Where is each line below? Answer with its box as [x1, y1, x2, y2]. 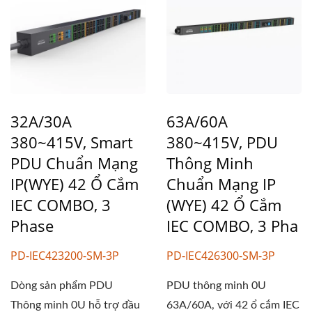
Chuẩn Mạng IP [166, 173, 276, 194]
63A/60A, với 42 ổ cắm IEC [166, 299, 299, 311]
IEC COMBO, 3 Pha [166, 214, 298, 236]
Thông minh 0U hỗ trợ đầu [10, 299, 140, 311]
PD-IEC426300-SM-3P [166, 247, 275, 263]
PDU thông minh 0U [166, 279, 266, 291]
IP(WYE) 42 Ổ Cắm [10, 173, 139, 194]
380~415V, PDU [166, 131, 278, 153]
